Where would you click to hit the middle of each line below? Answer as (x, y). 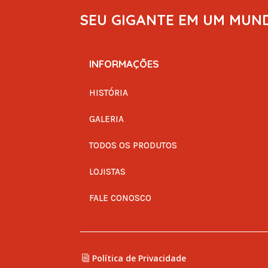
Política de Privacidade (139, 258)
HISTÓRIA (109, 92)
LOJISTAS (108, 171)
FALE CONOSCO (121, 198)
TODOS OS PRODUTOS (133, 145)
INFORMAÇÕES (120, 64)
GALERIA (107, 119)
